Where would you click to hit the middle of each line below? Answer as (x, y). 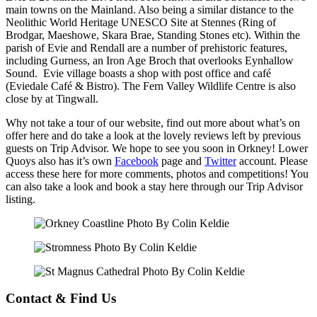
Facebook (137, 161)
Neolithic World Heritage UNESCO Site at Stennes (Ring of (141, 22)
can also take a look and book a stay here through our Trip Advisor (154, 186)
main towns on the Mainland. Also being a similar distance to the (150, 9)
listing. (21, 199)
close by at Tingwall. (53, 98)
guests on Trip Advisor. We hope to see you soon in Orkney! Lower (157, 148)
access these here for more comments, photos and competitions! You (157, 173)
